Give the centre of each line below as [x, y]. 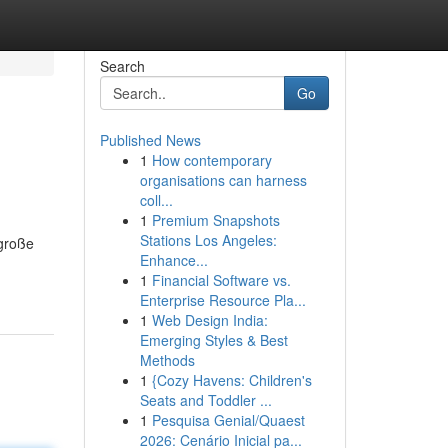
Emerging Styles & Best [213, 340]
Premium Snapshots [215, 220]
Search [122, 66]
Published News [150, 140]
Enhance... [173, 260]
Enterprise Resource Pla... [222, 300]
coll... [156, 200]
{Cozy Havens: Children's [231, 380]
